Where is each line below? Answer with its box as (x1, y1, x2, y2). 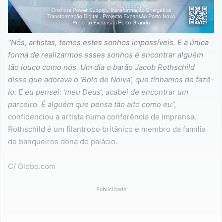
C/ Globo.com (8, 162, 55, 171)
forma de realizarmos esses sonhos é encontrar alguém (8, 50, 203, 60)
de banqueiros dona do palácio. (8, 137, 117, 147)
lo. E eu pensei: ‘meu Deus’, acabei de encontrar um (8, 87, 188, 97)
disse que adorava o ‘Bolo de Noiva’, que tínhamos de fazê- (8, 75, 214, 85)
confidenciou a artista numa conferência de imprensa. (8, 112, 196, 122)
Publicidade (96, 186, 126, 193)
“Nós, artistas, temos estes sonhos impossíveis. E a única (8, 38, 209, 48)
